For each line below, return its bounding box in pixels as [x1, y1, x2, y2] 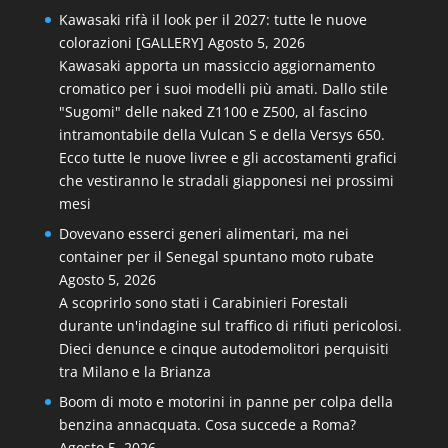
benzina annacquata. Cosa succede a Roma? [58, 415, 356, 434]
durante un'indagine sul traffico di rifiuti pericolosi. [58, 316, 402, 335]
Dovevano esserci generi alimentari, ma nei [58, 224, 349, 243]
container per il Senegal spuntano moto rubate [58, 247, 374, 266]
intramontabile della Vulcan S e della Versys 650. [58, 125, 385, 144]
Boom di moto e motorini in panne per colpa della [58, 392, 393, 411]
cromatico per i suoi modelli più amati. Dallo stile [58, 79, 388, 98]
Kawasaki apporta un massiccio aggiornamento [58, 56, 375, 75]
